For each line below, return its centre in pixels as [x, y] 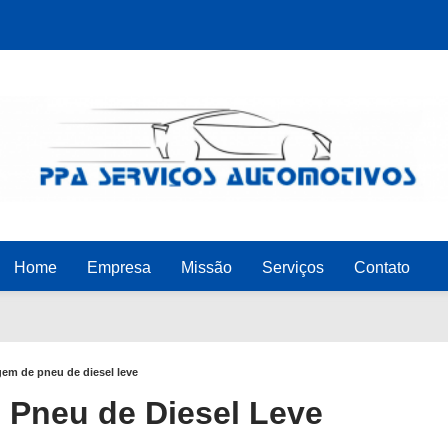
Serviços [292, 267]
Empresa [118, 267]
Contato [381, 267]
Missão [206, 267]
